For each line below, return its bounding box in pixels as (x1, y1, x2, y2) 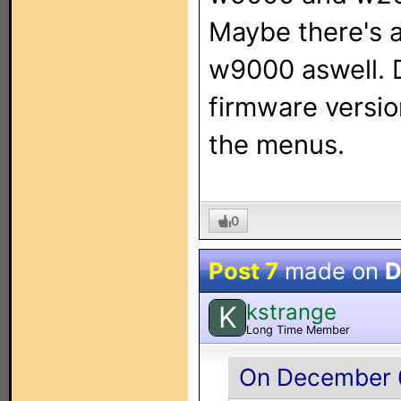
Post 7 (209, 257, 278, 285)
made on (278, 257, 385, 285)
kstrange (246, 298, 337, 325)
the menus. (209, 129, 345, 160)
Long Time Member (246, 322, 350, 337)
